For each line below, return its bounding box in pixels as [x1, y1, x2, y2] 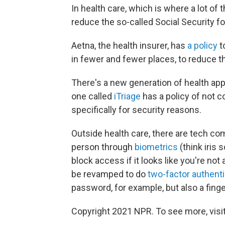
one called [71, 91, 114, 101]
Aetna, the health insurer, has [71, 40, 187, 51]
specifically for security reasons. [71, 104, 201, 115]
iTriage [114, 91, 141, 101]
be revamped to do [71, 169, 148, 179]
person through [71, 142, 135, 152]
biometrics [135, 142, 178, 152]
